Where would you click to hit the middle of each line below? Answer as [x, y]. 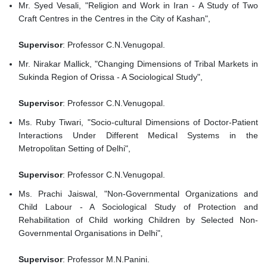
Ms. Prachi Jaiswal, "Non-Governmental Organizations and [138, 194]
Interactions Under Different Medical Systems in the [138, 136]
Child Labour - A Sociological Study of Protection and [138, 207]
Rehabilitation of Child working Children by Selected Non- [138, 220]
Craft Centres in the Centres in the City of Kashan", [116, 19]
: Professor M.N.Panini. [106, 260]
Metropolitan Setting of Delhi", [76, 149]
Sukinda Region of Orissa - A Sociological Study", [112, 77]
